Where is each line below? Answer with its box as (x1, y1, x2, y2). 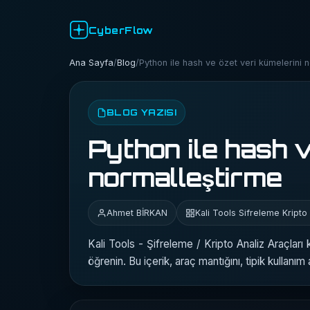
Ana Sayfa (69, 57, 113, 68)
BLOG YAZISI (107, 107, 177, 118)
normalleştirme (88, 162, 282, 193)
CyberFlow (89, 24, 154, 36)
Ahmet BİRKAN (107, 208, 167, 218)
